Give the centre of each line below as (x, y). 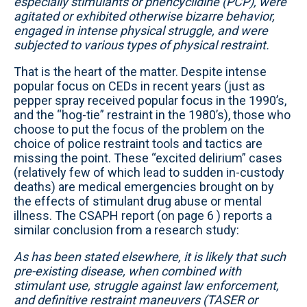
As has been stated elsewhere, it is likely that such (150, 257)
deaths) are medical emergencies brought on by (144, 187)
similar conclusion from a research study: (126, 230)
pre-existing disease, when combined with (127, 271)
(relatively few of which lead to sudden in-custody (149, 172)
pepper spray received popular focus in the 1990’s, (150, 100)
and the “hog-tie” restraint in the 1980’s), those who (152, 115)
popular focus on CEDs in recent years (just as (139, 86)
